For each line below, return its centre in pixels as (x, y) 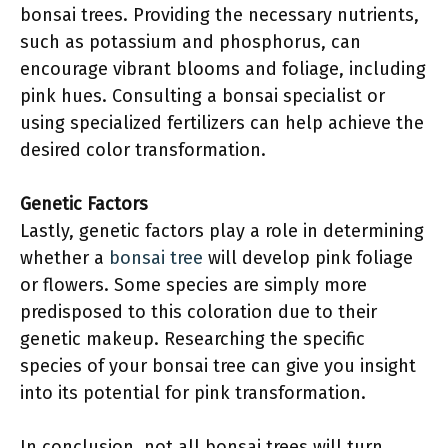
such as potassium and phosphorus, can (190, 42)
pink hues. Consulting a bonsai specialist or (202, 96)
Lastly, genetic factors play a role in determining (222, 231)
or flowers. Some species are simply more (193, 285)
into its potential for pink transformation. (193, 393)
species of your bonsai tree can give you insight (218, 366)
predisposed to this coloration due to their (198, 312)
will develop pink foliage (308, 258)
